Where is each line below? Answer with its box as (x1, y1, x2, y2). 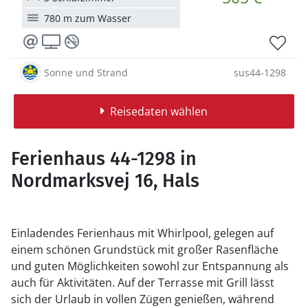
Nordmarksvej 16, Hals (11, 170, 199, 192)
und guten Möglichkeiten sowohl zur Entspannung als (11, 258, 289, 274)
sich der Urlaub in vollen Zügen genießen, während (11, 291, 274, 307)
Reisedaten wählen (109, 104, 208, 119)
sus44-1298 (234, 65, 286, 79)
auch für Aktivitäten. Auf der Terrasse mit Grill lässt (11, 275, 274, 290)
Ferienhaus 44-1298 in (11, 148, 197, 170)
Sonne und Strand (44, 65, 128, 79)
